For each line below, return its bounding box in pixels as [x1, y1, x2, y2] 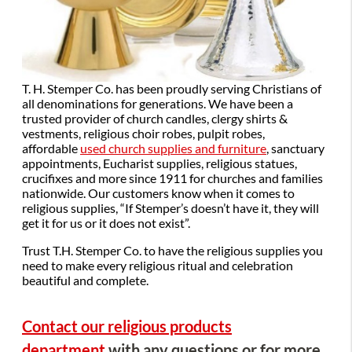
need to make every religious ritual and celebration [22, 258, 293, 273]
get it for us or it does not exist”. [22, 216, 192, 231]
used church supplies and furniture [80, 141, 266, 156]
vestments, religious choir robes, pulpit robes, [22, 126, 265, 141]
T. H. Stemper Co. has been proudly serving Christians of [22, 82, 321, 97]
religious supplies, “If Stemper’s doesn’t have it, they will [22, 201, 319, 216]
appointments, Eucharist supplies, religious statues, [22, 156, 297, 171]
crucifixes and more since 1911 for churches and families [22, 171, 323, 186]
